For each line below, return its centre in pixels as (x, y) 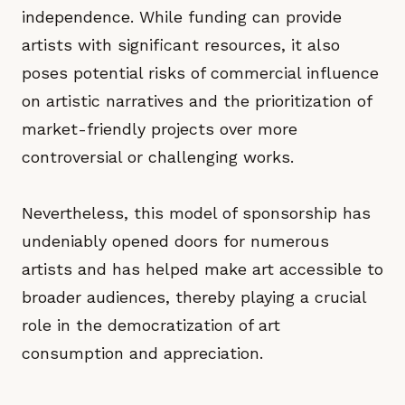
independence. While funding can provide (182, 17)
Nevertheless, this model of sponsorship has (196, 213)
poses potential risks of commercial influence (200, 73)
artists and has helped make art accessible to (202, 269)
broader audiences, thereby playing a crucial (194, 297)
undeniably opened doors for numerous (175, 241)
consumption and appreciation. (142, 353)
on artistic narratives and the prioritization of (197, 101)
